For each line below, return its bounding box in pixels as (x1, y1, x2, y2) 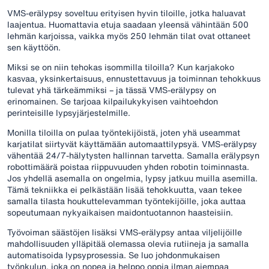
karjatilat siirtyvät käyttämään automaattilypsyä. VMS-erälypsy (7, 137, 257, 150)
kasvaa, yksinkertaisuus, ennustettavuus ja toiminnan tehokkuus (7, 71, 261, 85)
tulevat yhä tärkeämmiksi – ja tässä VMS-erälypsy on (7, 83, 216, 96)
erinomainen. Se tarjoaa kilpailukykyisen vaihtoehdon (7, 94, 218, 107)
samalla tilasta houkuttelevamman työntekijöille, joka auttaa (7, 194, 246, 207)
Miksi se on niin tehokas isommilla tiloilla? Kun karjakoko (7, 60, 234, 73)
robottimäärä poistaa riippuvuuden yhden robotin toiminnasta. (7, 160, 249, 173)
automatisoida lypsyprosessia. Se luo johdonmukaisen (7, 248, 220, 261)
